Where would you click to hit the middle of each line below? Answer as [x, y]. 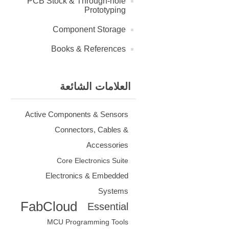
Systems [113, 191]
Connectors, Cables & [91, 130]
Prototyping [105, 10]
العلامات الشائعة [95, 87]
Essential [108, 207]
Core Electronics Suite [93, 161]
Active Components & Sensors [77, 114]
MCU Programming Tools [88, 222]
